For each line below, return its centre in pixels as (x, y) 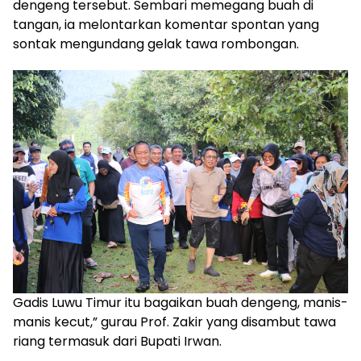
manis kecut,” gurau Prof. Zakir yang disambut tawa (174, 322)
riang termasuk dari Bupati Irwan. (117, 342)
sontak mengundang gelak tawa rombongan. (156, 44)
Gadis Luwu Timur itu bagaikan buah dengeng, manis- (180, 303)
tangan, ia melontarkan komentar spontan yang (166, 25)
